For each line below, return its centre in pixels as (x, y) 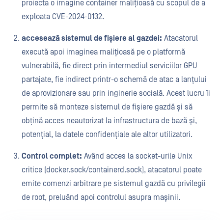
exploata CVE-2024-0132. (64, 17)
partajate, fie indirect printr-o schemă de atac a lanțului (114, 80)
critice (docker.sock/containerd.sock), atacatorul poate (112, 170)
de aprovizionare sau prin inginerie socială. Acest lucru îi (116, 93)
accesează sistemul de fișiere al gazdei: (92, 38)
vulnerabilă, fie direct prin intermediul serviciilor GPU (110, 66)
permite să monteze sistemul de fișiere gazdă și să (107, 107)
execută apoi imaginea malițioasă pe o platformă (103, 52)
